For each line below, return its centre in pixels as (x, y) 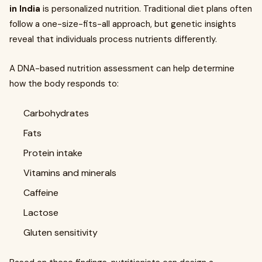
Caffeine (41, 193)
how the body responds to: (64, 84)
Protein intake (53, 153)
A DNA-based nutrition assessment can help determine (122, 68)
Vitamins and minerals (70, 173)
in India (25, 9)
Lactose (41, 213)
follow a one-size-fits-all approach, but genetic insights (123, 24)
